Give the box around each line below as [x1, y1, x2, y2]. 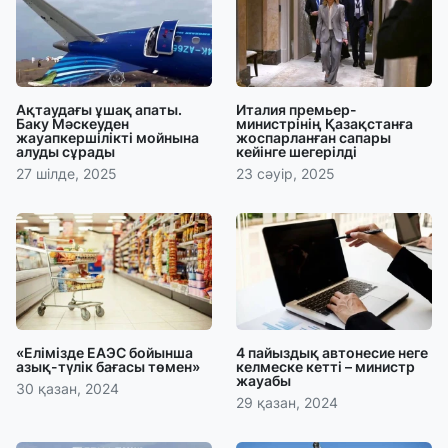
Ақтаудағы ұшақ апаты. [16, 100, 182, 118]
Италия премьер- [236, 100, 357, 118]
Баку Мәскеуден [16, 114, 129, 132]
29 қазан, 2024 [236, 394, 338, 412]
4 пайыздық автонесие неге [236, 344, 428, 362]
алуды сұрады [16, 142, 115, 160]
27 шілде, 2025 [16, 164, 117, 182]
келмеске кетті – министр [236, 358, 415, 376]
